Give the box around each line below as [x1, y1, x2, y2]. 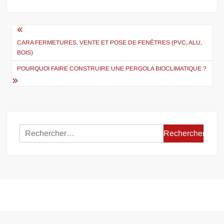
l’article [6, 54, 54, 76]
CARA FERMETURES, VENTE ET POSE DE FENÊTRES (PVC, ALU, [17, 39, 202, 46]
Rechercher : [163, 126, 209, 135]
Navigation [6, 21, 78, 43]
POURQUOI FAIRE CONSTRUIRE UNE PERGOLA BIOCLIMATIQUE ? [17, 65, 207, 72]
